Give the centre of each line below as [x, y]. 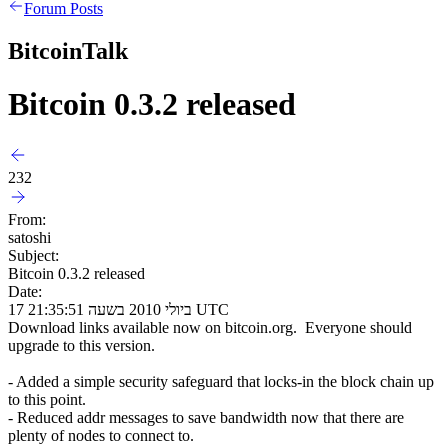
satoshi [29, 237]
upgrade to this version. [81, 345]
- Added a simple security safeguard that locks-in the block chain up [221, 381]
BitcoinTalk [68, 50]
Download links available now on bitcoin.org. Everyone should [210, 327]
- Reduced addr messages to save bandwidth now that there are [206, 417]
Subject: [33, 255]
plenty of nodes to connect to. [101, 435]
